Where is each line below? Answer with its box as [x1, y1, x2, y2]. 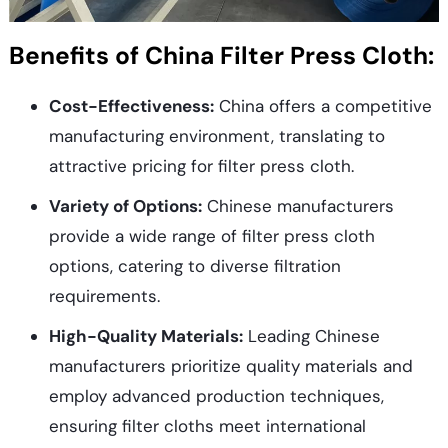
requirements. [48, 285, 160, 308]
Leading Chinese [242, 325, 380, 348]
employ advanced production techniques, [48, 385, 384, 408]
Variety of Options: [48, 195, 202, 218]
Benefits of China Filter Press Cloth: [8, 39, 434, 72]
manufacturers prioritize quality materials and [48, 355, 413, 378]
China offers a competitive [213, 95, 432, 118]
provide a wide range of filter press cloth [48, 225, 375, 248]
